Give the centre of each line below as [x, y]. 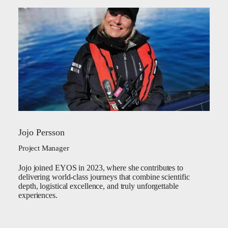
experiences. [38, 195]
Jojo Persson [41, 132]
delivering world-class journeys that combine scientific [104, 177]
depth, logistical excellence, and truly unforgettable [98, 186]
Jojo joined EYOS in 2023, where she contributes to [101, 168]
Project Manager [44, 148]
